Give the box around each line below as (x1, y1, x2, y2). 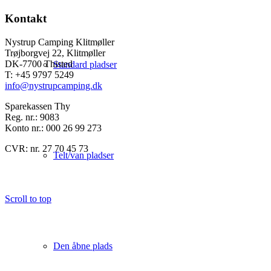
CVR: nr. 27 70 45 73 (5, 143, 88, 154)
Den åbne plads (53, 241, 113, 251)
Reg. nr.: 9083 (5, 111, 59, 122)
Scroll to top (5, 193, 51, 204)
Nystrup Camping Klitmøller (5, 36, 114, 47)
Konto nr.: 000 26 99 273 (5, 122, 102, 133)
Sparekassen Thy (5, 100, 70, 111)
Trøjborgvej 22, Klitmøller (5, 47, 105, 58)
